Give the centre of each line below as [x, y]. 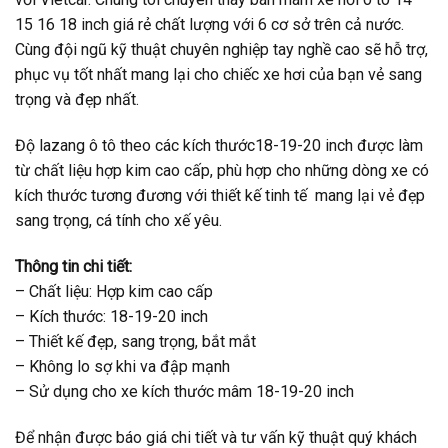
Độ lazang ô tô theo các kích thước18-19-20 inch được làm [219, 146]
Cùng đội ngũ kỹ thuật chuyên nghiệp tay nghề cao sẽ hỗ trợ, [221, 50]
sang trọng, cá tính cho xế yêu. [118, 221]
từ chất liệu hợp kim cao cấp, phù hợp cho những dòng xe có [222, 171]
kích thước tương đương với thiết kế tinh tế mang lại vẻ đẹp [220, 196]
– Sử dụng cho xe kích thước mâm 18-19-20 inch [184, 391]
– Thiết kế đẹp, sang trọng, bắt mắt [135, 341]
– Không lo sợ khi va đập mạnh [122, 366]
